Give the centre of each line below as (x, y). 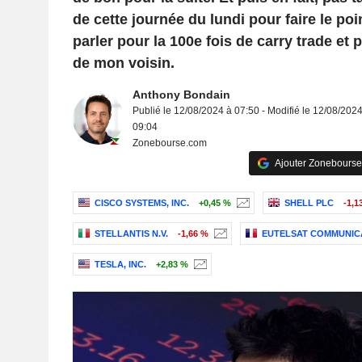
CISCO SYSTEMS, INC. (141, 203)
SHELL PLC (309, 203)
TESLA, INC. (120, 265)
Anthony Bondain (181, 95)
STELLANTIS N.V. (131, 234)
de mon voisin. (123, 63)
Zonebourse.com (169, 143)
